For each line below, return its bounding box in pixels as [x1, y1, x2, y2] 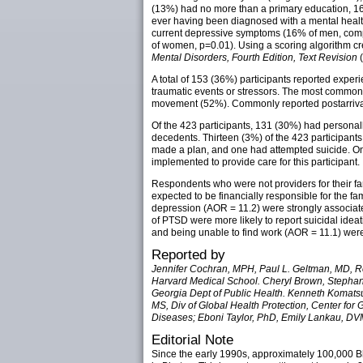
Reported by [152, 247, 225, 263]
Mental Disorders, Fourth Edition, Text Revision [152, 52, 357, 63]
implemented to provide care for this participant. [152, 156, 360, 168]
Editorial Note [152, 332, 233, 348]
